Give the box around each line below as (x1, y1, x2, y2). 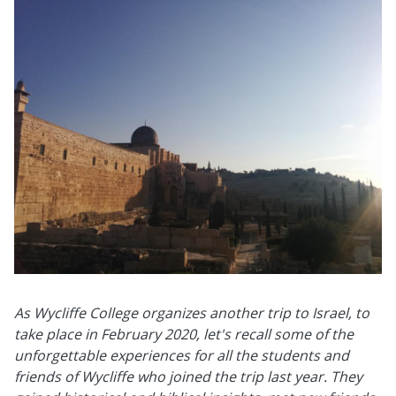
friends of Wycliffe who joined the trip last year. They (14, 366, 362, 386)
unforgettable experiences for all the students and (14, 345, 349, 365)
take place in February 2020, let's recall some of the (14, 324, 354, 344)
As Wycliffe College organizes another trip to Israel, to (14, 302, 369, 323)
